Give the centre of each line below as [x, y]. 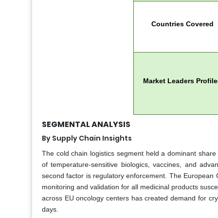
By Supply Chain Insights [87, 138]
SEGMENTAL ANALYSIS [86, 125]
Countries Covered [182, 24]
